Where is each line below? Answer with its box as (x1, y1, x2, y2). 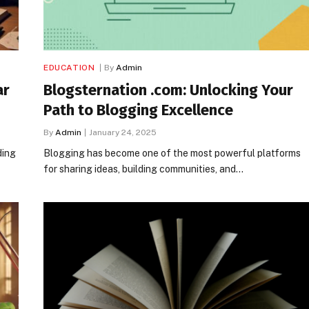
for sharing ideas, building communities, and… (43, 163, 243, 175)
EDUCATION (43, 62, 95, 72)
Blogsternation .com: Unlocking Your (43, 80, 293, 99)
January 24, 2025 (89, 127, 157, 137)
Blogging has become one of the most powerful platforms (43, 147, 301, 159)
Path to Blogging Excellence (43, 100, 233, 119)
